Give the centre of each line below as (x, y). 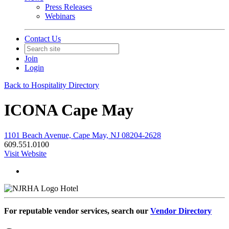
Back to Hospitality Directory (52, 85)
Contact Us (43, 39)
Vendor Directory (181, 211)
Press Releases (68, 7)
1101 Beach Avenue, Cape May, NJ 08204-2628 (83, 135)
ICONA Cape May (69, 110)
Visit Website (25, 153)
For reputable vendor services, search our (77, 211)
